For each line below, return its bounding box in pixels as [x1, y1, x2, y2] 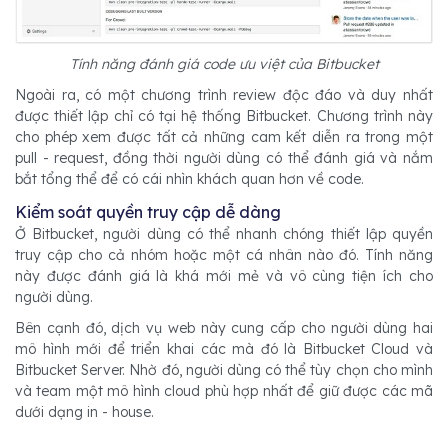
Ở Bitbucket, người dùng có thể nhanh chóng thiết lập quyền [15, 225, 433, 244]
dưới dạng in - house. [15, 403, 154, 422]
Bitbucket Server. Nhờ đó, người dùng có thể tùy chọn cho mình [15, 361, 433, 380]
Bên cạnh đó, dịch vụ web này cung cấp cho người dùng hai [15, 319, 433, 338]
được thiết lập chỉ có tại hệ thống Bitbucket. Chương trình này [15, 107, 433, 126]
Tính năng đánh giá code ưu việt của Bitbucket [69, 55, 379, 74]
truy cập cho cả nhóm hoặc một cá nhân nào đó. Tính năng [15, 246, 433, 265]
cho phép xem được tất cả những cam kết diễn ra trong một [15, 128, 433, 147]
